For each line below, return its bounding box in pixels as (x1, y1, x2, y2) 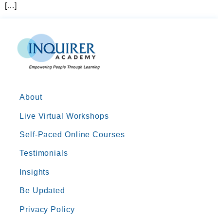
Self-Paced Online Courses (19, 130, 125, 139)
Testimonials (19, 149, 68, 158)
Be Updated (19, 186, 65, 195)
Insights (19, 167, 50, 176)
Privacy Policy (19, 205, 75, 214)
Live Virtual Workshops (19, 111, 109, 120)
